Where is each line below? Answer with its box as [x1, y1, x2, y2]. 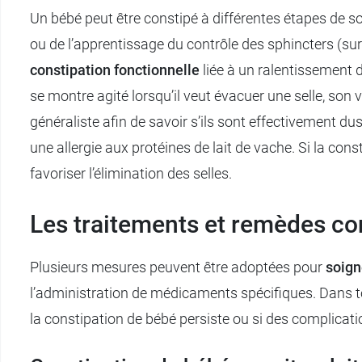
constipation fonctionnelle [30, 61, 200, 78]
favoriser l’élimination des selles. [30, 164, 232, 182]
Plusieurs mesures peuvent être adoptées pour [30, 258, 326, 276]
